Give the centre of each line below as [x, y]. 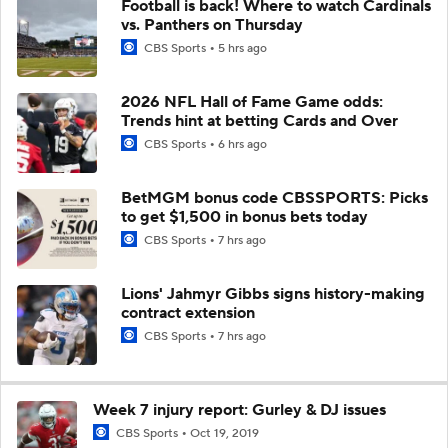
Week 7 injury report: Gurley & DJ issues [239, 409]
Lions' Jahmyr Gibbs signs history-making [273, 293]
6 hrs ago [242, 144]
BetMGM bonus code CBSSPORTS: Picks [274, 197]
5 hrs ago [242, 48]
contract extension [188, 312]
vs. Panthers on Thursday [212, 24]
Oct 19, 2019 [224, 433]
